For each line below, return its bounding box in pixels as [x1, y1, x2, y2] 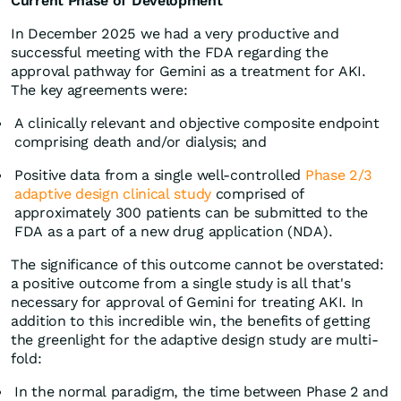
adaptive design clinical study [14, 185, 211, 203]
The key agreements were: [11, 81, 188, 99]
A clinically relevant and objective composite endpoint [14, 115, 380, 132]
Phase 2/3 [304, 166, 373, 184]
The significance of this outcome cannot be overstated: [11, 256, 384, 274]
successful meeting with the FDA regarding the [11, 44, 328, 62]
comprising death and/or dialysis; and [14, 133, 267, 151]
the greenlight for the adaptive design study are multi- [11, 331, 379, 349]
